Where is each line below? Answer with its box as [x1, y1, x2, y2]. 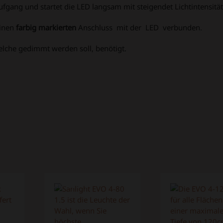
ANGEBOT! [54, 182, 87, 190]
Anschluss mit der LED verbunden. [76, 22, 202, 32]
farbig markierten [16, 22, 76, 32]
